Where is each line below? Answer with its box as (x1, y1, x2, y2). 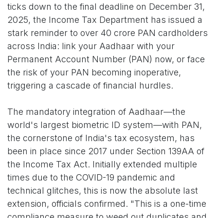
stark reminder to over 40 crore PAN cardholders (7, 28, 208, 38)
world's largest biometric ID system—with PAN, (7, 120, 202, 130)
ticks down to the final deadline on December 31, (7, 1, 205, 12)
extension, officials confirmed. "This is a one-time (7, 199, 206, 209)
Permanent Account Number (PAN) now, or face (7, 54, 205, 65)
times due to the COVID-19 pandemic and (7, 172, 175, 183)
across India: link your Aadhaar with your (7, 41, 175, 52)
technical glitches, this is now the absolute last (7, 185, 198, 196)
